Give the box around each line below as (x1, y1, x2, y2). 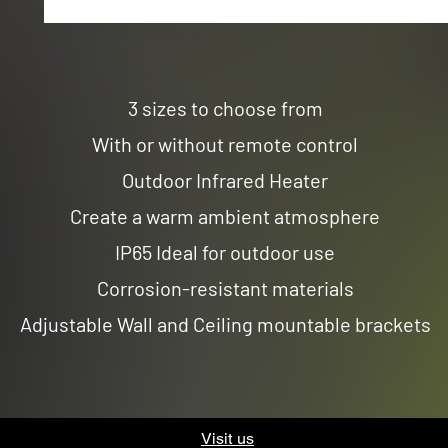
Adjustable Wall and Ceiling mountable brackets (19, 312, 431, 336)
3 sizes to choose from (127, 96, 323, 120)
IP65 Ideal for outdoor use (115, 240, 335, 264)
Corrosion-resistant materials (96, 276, 354, 300)
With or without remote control (92, 132, 358, 156)
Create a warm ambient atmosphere (70, 204, 380, 228)
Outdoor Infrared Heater (122, 168, 328, 192)
